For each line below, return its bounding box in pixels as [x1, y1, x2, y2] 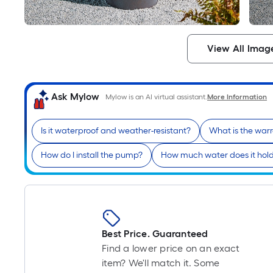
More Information [207, 93, 267, 102]
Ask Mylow [51, 91, 99, 103]
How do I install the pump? [41, 150, 143, 161]
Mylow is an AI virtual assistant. [105, 93, 207, 102]
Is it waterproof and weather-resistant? [41, 126, 191, 136]
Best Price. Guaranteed [102, 228, 208, 240]
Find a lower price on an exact [102, 243, 240, 255]
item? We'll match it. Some [102, 257, 220, 269]
